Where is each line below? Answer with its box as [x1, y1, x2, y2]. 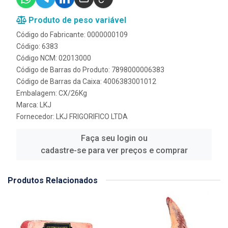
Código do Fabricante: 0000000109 [16, 30, 128, 39]
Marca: [16, 100, 40, 109]
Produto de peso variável [26, 15, 126, 25]
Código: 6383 [16, 42, 58, 50]
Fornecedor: [16, 112, 56, 121]
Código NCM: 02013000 [16, 53, 91, 62]
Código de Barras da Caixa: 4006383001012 [16, 77, 156, 85]
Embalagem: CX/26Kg [16, 89, 87, 97]
